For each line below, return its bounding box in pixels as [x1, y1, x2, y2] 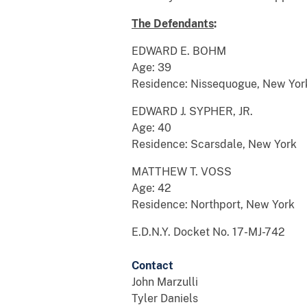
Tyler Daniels [132, 291, 198, 305]
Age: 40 [132, 121, 171, 134]
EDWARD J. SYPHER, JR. [132, 104, 253, 118]
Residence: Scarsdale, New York [132, 137, 297, 151]
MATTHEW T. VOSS [132, 164, 232, 178]
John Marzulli [132, 275, 198, 288]
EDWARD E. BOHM [132, 44, 226, 58]
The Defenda [132, 16, 197, 30]
